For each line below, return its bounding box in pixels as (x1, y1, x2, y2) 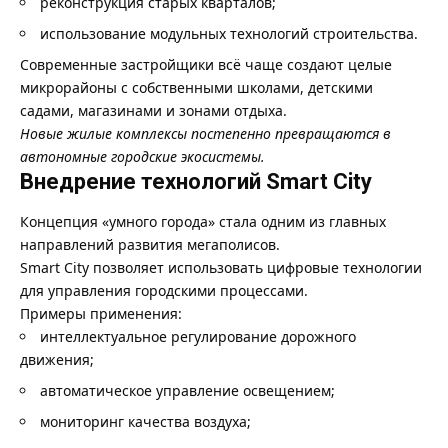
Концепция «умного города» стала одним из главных (20, 211, 386, 231)
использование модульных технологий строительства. (40, 23, 418, 43)
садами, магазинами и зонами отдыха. (20, 100, 287, 120)
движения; (20, 349, 94, 369)
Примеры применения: (20, 303, 182, 323)
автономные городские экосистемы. (20, 146, 265, 166)
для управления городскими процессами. (20, 280, 308, 300)
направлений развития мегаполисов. (20, 234, 280, 254)
